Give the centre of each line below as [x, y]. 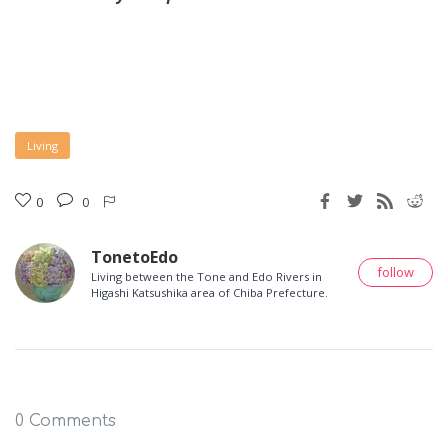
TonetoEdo [134, 256]
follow [395, 272]
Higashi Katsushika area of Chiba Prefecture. [209, 292]
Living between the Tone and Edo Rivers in [206, 276]
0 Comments [65, 420]
